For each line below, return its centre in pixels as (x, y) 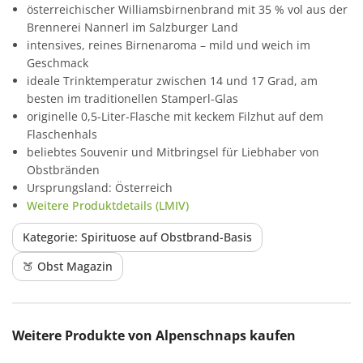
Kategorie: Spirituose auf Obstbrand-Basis (137, 237)
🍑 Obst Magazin (68, 266)
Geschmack (58, 62)
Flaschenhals (62, 134)
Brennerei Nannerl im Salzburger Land (132, 27)
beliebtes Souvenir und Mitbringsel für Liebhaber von (173, 152)
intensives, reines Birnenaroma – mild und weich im (169, 45)
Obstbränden (63, 169)
